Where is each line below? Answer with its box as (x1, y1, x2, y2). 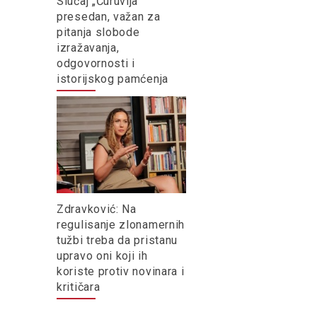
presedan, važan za (57, 9, 161, 23)
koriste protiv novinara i (57, 264, 185, 278)
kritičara (57, 279, 100, 294)
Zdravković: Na (57, 202, 137, 216)
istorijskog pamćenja (57, 71, 168, 86)
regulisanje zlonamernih (57, 217, 185, 231)
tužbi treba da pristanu (57, 233, 178, 247)
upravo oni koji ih (57, 248, 148, 263)
